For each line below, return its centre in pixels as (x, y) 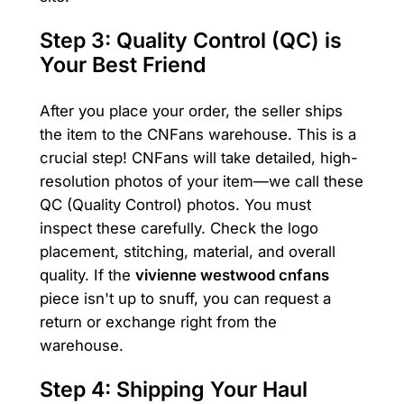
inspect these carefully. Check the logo (179, 228)
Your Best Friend (122, 65)
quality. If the (87, 275)
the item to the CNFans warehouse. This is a (197, 134)
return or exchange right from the (158, 321)
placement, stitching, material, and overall (187, 251)
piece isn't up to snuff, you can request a (185, 298)
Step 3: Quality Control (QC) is (190, 41)
